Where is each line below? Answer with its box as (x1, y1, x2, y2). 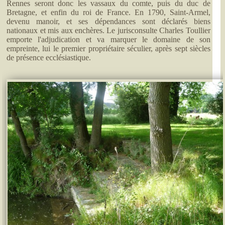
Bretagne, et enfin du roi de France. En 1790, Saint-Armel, (7, 8, 210, 17)
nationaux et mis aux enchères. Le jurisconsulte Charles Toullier (7, 26, 210, 35)
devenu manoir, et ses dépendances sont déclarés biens (7, 17, 210, 26)
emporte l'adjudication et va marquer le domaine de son (7, 35, 210, 44)
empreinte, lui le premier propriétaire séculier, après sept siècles (7, 44, 210, 53)
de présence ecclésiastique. (7, 53, 91, 62)
